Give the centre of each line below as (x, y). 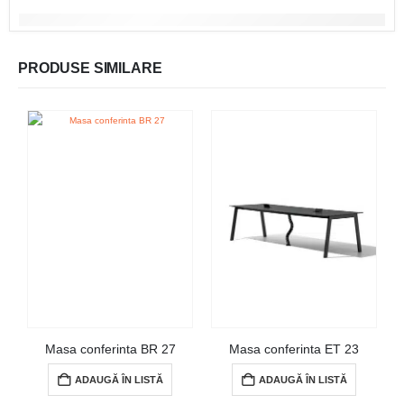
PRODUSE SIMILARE (90, 68)
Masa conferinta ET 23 (294, 349)
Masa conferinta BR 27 (110, 349)
